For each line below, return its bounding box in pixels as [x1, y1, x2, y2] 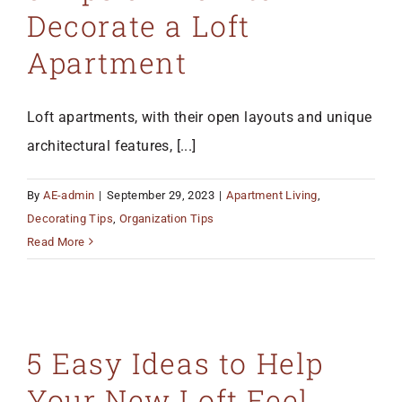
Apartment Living [226, 188, 318, 202]
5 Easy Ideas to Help [27, 343, 325, 382]
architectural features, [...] [27, 136, 197, 154]
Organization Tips [118, 211, 214, 225]
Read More [27, 234, 85, 249]
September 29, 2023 [106, 188, 215, 202]
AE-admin [43, 188, 95, 202]
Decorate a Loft [27, 5, 251, 45]
